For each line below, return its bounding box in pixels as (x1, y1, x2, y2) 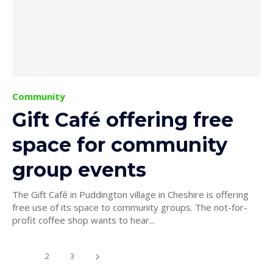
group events (12, 157, 146, 182)
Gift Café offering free (12, 107, 233, 132)
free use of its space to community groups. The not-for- (12, 200, 195, 213)
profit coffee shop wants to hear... (12, 213, 155, 226)
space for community (12, 132, 227, 157)
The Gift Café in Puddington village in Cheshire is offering (12, 188, 249, 200)
